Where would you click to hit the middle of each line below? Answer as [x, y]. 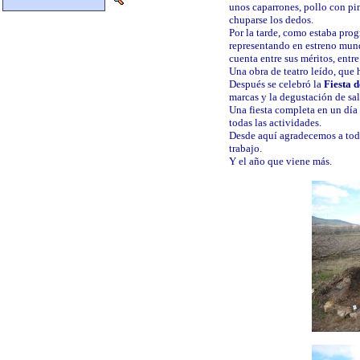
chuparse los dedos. [271, 20]
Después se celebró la [276, 84]
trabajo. [245, 149]
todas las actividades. [275, 123]
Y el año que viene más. [280, 162]
